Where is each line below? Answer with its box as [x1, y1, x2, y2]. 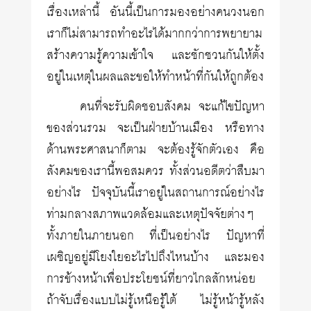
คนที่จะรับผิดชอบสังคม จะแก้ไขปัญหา [80, 96, 264, 118]
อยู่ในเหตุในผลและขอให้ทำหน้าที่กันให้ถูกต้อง [47, 66, 264, 88]
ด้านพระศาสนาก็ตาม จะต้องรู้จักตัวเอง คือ [47, 139, 264, 161]
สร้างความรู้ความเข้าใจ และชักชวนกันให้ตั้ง [47, 44, 264, 67]
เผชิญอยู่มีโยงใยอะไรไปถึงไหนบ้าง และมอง [47, 246, 264, 269]
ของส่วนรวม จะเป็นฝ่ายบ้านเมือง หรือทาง [47, 117, 264, 140]
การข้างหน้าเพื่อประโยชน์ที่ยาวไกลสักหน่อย [47, 268, 256, 290]
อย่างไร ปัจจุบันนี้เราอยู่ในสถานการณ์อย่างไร [47, 182, 264, 204]
